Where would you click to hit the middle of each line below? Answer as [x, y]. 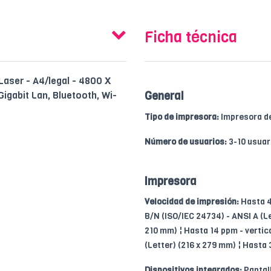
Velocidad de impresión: [192, 201]
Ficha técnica [191, 37]
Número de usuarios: [186, 142]
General [164, 96]
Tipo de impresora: [182, 117]
